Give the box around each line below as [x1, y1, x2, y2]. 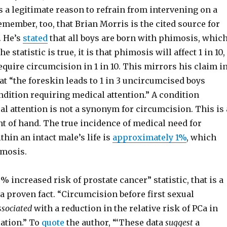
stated [22, 33, 48, 43]
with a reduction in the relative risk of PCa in [31, 203, 218, 213]
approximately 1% [112, 132, 186, 142]
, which [186, 132, 216, 142]
